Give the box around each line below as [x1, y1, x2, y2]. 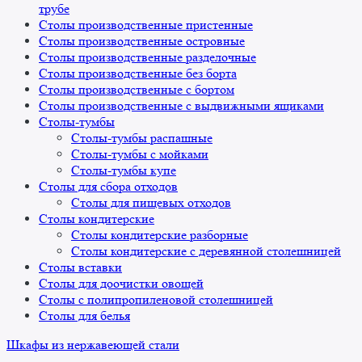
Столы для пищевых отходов [71, 195, 231, 211]
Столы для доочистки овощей [39, 276, 204, 292]
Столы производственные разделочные [39, 49, 256, 65]
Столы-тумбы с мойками [71, 146, 208, 162]
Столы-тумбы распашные [71, 130, 213, 146]
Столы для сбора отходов [39, 179, 178, 195]
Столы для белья [39, 308, 130, 324]
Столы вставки [39, 259, 122, 276]
